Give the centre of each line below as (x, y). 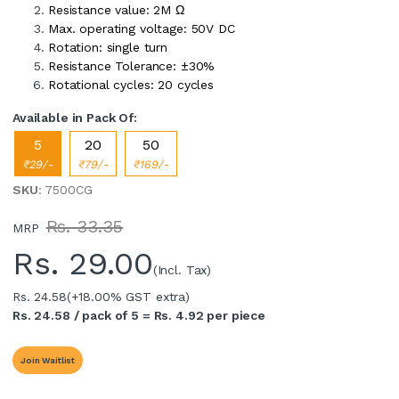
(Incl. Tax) (182, 269)
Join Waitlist (48, 360)
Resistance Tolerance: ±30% (132, 65)
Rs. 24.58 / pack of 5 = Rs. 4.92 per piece (139, 315)
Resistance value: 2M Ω (116, 9)
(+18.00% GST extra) (128, 296)
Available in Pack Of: (75, 117)
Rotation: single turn (108, 47)
